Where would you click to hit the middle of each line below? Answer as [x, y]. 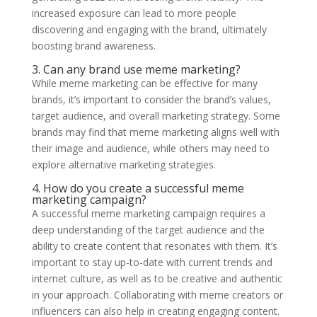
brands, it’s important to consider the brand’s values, [151, 99]
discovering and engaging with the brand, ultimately [149, 29]
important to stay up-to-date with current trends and [152, 262]
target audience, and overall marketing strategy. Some [156, 115]
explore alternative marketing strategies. [123, 164]
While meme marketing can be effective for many [144, 83]
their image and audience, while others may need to [150, 148]
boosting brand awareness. [93, 45]
